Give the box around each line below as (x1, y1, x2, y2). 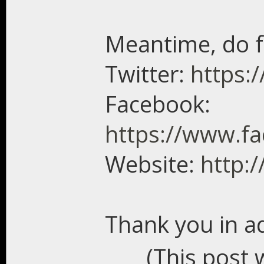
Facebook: (105, 88, 210, 119)
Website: (105, 148, 200, 179)
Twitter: (105, 58, 190, 89)
